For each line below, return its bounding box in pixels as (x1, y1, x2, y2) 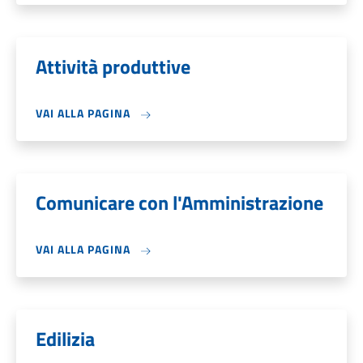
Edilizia (36, 324, 95, 353)
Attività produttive (36, 52, 190, 81)
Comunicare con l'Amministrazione (36, 188, 323, 217)
